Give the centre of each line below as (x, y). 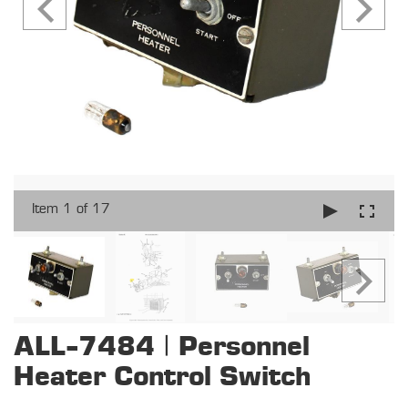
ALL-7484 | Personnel (162, 347)
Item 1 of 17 (71, 209)
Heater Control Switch (162, 377)
